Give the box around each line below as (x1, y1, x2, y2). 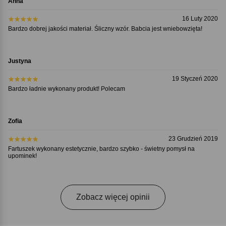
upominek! (8, 152, 37, 160)
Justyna (8, 58, 31, 65)
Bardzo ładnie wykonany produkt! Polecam (8, 85, 125, 93)
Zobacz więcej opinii (76, 193, 150, 202)
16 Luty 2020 (182, 15, 218, 22)
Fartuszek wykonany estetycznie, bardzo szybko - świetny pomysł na (8, 145, 195, 153)
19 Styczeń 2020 (172, 75, 218, 83)
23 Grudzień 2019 (168, 135, 218, 143)
